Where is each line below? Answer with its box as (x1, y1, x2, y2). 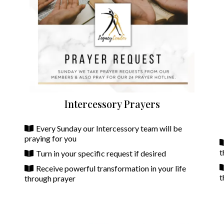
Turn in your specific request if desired (36, 148, 166, 158)
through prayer (24, 173, 75, 183)
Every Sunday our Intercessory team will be (36, 123, 182, 133)
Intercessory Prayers (64, 97, 160, 111)
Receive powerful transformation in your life (36, 163, 186, 173)
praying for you (24, 133, 76, 143)
